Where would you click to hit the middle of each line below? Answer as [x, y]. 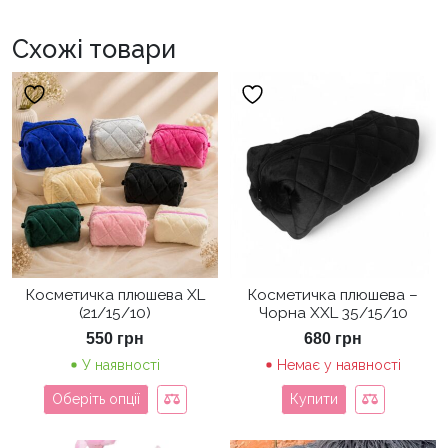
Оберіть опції [96, 398]
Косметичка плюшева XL [115, 294]
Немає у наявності [339, 364]
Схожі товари [94, 48]
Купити [314, 398]
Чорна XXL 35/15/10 [333, 312]
